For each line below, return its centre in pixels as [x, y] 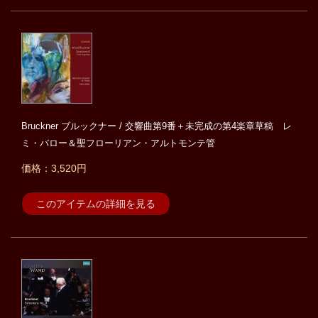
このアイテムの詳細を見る [96, 204]
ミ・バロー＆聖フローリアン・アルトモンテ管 [118, 143]
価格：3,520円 [54, 169]
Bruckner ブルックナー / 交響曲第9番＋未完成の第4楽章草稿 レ [157, 126]
